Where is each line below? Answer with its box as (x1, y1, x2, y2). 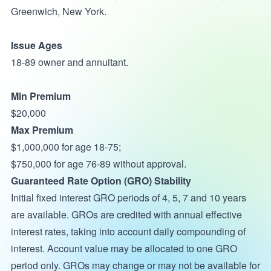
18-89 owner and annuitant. (10, 55, 128, 69)
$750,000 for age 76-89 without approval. (10, 157, 186, 171)
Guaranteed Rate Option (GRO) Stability (10, 174, 194, 188)
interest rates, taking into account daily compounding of (10, 224, 246, 238)
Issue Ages (10, 38, 62, 52)
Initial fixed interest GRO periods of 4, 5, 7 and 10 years (10, 191, 246, 204)
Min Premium (10, 89, 71, 103)
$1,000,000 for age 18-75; (10, 140, 123, 154)
